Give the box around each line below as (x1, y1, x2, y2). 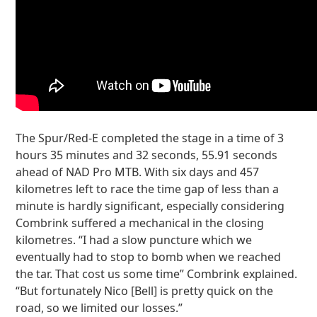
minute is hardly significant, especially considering (16, 198, 285, 214)
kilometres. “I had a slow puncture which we (16, 232, 253, 248)
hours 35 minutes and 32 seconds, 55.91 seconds (16, 147, 278, 163)
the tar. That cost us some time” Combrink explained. (16, 266, 298, 282)
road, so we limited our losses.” (16, 300, 183, 316)
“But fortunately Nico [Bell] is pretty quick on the (16, 283, 274, 299)
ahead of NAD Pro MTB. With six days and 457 (16, 164, 260, 180)
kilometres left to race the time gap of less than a (16, 181, 279, 197)
